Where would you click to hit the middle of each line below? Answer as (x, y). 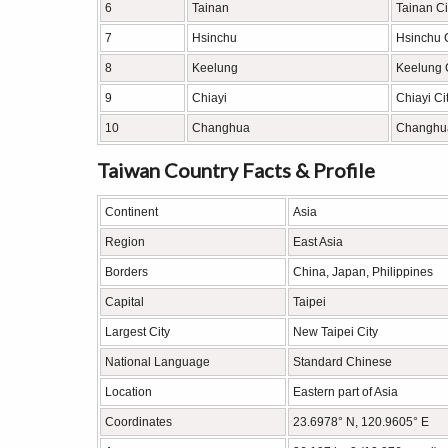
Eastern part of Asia (345, 392)
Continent (131, 212)
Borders (126, 272)
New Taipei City (335, 332)
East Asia (318, 242)
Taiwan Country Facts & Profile (236, 170)
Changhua (221, 128)
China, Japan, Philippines (363, 272)
